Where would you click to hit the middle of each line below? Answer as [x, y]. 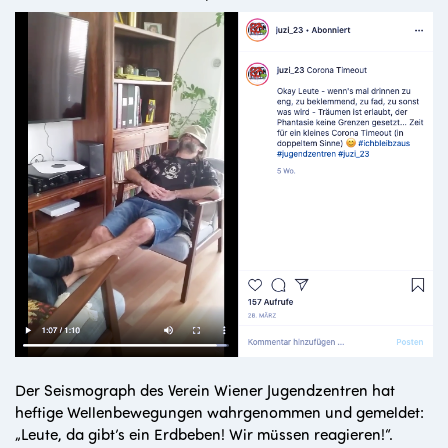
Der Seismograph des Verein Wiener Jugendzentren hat [205, 389]
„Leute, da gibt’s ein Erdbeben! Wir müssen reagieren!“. [204, 433]
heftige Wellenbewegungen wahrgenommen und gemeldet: [219, 411]
